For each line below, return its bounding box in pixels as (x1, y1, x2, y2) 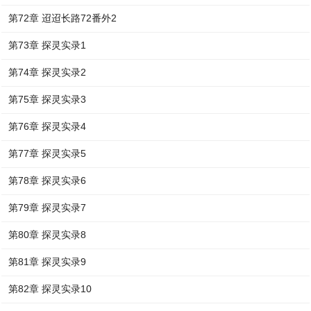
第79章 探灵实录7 (8, 202, 87, 213)
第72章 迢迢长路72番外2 (8, 12, 117, 24)
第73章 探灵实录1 (8, 40, 87, 51)
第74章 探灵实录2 (8, 67, 87, 78)
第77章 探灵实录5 (8, 148, 87, 159)
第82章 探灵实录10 (8, 283, 92, 294)
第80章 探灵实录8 (8, 229, 87, 240)
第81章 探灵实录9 (8, 256, 87, 267)
